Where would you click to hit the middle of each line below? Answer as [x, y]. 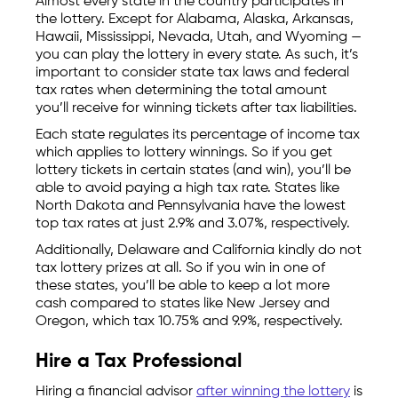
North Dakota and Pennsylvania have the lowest [191, 207]
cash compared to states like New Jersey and [183, 304]
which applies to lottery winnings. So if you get [184, 153]
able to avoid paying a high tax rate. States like [187, 189]
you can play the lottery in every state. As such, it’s [197, 56]
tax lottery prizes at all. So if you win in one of [180, 269]
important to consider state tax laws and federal [192, 73]
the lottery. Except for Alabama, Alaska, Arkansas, [195, 20]
